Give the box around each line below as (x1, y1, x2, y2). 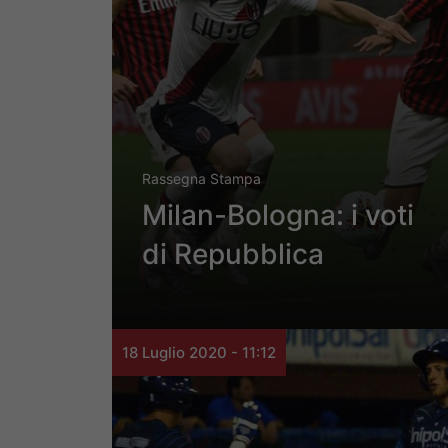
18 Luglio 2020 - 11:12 (122, 343, 276, 363)
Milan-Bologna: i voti (142, 198, 414, 233)
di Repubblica (142, 237, 324, 272)
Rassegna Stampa (142, 170, 261, 188)
